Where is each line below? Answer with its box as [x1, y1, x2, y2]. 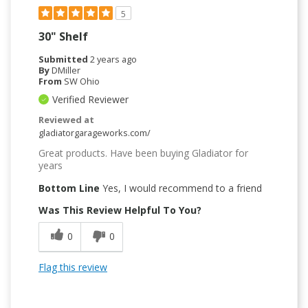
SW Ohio [64, 74, 100, 87]
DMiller [52, 63, 80, 76]
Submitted [38, 52, 90, 65]
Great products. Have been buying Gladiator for [38, 146, 248, 159]
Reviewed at [38, 113, 94, 126]
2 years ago [90, 52, 137, 65]
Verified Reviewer [52, 92, 129, 106]
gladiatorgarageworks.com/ [38, 126, 151, 139]
